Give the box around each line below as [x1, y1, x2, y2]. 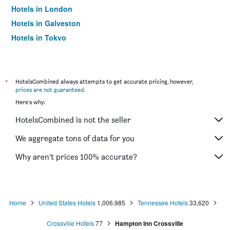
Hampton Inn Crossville [115, 219, 183, 228]
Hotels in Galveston [11, 18, 81, 28]
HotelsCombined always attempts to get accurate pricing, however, [15, 78, 193, 85]
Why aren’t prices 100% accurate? [15, 151, 137, 162]
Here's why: [15, 98, 45, 106]
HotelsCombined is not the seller [15, 114, 131, 125]
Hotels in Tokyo [11, 32, 66, 43]
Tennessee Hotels [137, 198, 188, 207]
